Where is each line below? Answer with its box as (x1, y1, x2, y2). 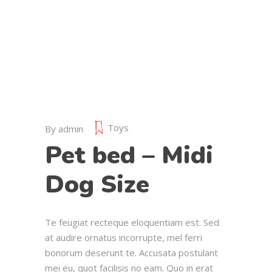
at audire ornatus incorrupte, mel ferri (45, 231, 202, 244)
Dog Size (45, 168, 149, 202)
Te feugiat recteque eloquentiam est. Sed (45, 216, 219, 229)
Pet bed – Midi (45, 139, 213, 172)
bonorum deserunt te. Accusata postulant (45, 246, 218, 259)
